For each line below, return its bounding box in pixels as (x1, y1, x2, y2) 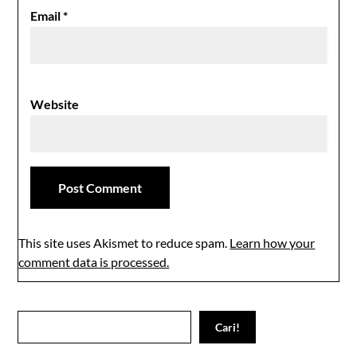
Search (17, 312, 52, 326)
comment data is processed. (18, 253, 170, 269)
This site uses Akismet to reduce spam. (18, 234, 230, 250)
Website (30, 96, 80, 112)
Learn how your (229, 234, 316, 250)
